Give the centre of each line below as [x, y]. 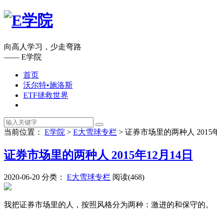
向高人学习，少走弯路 [43, 46]
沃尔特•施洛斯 [48, 85]
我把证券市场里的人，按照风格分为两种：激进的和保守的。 [108, 204]
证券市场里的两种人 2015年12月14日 [98, 155]
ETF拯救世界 [46, 95]
